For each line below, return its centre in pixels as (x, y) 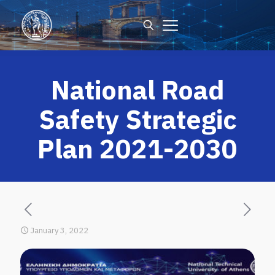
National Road (137, 89)
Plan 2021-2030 (137, 148)
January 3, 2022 (59, 230)
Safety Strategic (137, 119)
